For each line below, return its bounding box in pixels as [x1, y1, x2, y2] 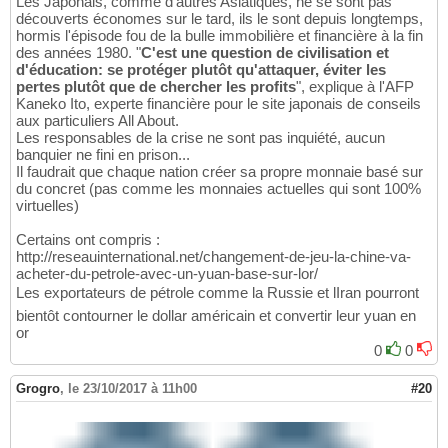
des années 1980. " [16, 43, 141, 61]
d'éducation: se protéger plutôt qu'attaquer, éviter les [16, 60, 386, 78]
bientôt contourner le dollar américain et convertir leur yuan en [16, 306, 416, 324]
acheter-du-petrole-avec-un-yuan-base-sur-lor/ [16, 264, 318, 282]
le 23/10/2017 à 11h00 [68, 380, 197, 396]
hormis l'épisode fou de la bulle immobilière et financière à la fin [16, 26, 423, 44]
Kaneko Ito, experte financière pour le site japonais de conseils [16, 94, 421, 112]
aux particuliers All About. [16, 111, 179, 129]
